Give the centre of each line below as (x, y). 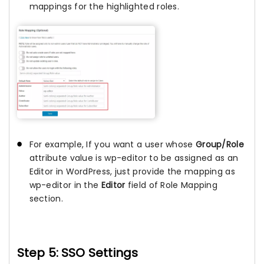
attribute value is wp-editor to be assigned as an (134, 158)
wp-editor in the (65, 185)
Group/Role (220, 145)
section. (46, 199)
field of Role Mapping (171, 185)
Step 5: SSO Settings (77, 253)
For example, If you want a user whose (112, 145)
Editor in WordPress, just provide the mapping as (132, 172)
